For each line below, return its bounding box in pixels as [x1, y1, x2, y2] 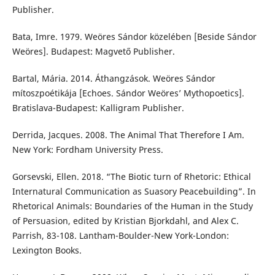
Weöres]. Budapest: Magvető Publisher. [12, 45, 175, 58]
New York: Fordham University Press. [12, 144, 163, 156]
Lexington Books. [12, 244, 82, 257]
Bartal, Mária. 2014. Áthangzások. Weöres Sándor [12, 72, 215, 85]
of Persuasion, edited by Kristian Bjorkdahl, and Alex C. [12, 215, 239, 227]
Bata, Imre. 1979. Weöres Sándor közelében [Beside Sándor [12, 31, 257, 43]
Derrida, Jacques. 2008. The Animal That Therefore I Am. [12, 129, 244, 141]
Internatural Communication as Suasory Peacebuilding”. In [12, 185, 256, 198]
